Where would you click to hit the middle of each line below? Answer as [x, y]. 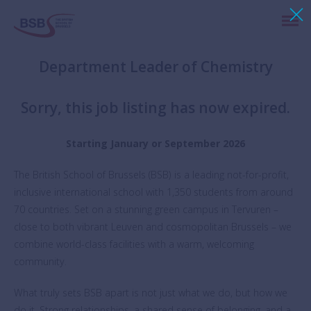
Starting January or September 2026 [155, 143]
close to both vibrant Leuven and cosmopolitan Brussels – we [153, 227]
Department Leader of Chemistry [155, 67]
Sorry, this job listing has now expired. [155, 108]
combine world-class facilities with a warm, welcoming [134, 244]
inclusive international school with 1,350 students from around [153, 192]
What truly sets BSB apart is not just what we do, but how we [151, 293]
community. [40, 261]
